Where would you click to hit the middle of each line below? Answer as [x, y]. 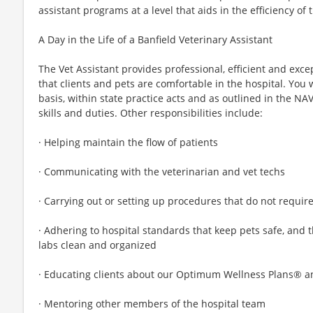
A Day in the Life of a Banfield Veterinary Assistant [155, 39]
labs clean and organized [97, 245]
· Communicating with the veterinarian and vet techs [162, 171]
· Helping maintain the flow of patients [128, 142]
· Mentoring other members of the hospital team [152, 303]
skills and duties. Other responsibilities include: [151, 112]
